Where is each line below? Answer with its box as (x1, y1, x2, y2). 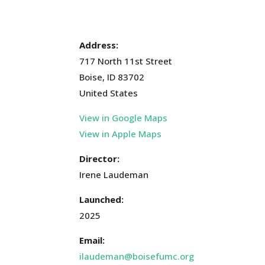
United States (79, 87, 138, 99)
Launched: (79, 193, 124, 206)
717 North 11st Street (79, 55, 173, 67)
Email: (79, 234, 105, 247)
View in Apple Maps (79, 128, 162, 140)
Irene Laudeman (79, 169, 149, 181)
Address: (79, 39, 119, 51)
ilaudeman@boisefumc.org (79, 250, 195, 263)
